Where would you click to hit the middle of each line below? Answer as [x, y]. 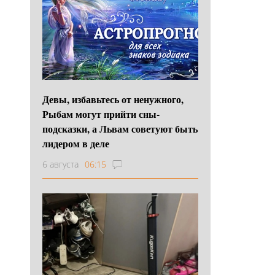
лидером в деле [76, 143]
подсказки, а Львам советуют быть [120, 128]
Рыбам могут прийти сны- [101, 114]
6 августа [60, 164]
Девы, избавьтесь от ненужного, [113, 99]
